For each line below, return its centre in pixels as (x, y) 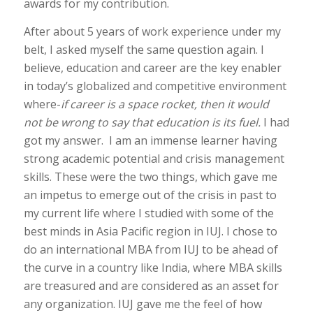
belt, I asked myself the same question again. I (144, 49)
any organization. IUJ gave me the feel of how (143, 304)
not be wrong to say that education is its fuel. (143, 122)
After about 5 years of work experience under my (152, 31)
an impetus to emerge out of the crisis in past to (150, 195)
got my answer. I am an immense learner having (150, 140)
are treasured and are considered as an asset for (151, 285)
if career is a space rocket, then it (148, 104)
